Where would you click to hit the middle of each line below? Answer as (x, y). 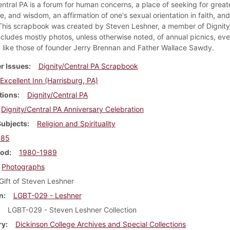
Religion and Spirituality (76, 123)
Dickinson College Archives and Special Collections (100, 224)
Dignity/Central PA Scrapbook (88, 66)
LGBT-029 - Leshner (47, 195)
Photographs (23, 166)
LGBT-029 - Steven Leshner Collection (72, 209)
